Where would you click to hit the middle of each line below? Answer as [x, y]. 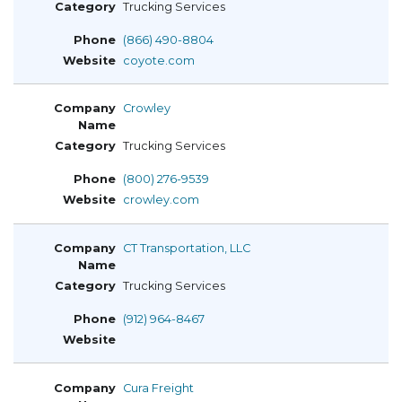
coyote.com [159, 60]
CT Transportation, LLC [187, 248]
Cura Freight [158, 388]
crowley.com [161, 200]
